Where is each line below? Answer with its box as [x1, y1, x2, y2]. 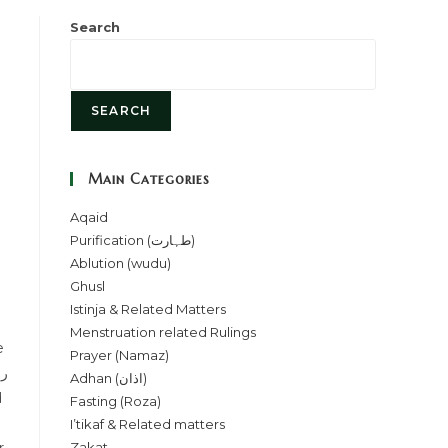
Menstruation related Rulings [70, 324, 256, 340]
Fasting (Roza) [70, 393, 161, 409]
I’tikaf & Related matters [70, 416, 225, 432]
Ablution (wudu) [70, 255, 171, 271]
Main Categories [88, 170, 210, 188]
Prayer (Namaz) [70, 347, 169, 363]
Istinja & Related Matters [70, 301, 226, 317]
